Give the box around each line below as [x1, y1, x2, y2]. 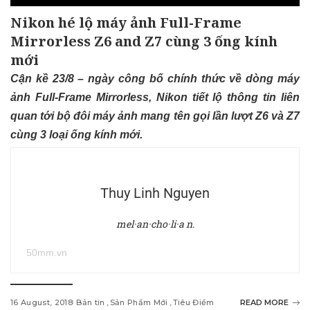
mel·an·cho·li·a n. [116, 217, 194, 231]
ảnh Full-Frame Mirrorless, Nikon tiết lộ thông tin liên [10, 91, 300, 104]
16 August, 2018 [10, 298, 73, 308]
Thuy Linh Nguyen [100, 185, 210, 202]
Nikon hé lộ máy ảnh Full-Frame [10, 13, 241, 33]
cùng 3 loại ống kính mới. [10, 129, 143, 141]
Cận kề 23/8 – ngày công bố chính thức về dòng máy [10, 73, 300, 85]
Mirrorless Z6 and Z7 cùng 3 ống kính [10, 32, 277, 51]
